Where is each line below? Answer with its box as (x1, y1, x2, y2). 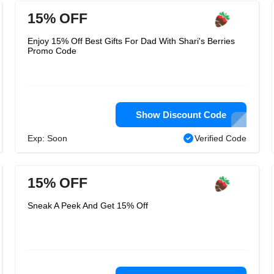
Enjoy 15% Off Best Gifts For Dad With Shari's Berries (28, 36, 235, 46)
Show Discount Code (136, 109, 226, 120)
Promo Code (28, 46, 76, 56)
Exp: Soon (28, 133, 67, 143)
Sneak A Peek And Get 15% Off (28, 201, 148, 210)
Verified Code (194, 133, 246, 143)
